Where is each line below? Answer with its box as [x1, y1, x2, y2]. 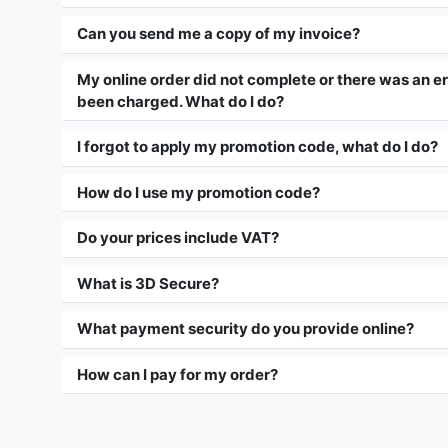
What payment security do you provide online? [77, 319, 414, 339]
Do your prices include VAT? [77, 228, 279, 248]
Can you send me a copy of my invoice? [77, 24, 360, 44]
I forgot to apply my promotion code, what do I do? [77, 137, 438, 157]
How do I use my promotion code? [77, 182, 320, 202]
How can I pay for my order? [77, 364, 278, 384]
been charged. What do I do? [77, 91, 284, 111]
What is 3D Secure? [77, 273, 219, 293]
